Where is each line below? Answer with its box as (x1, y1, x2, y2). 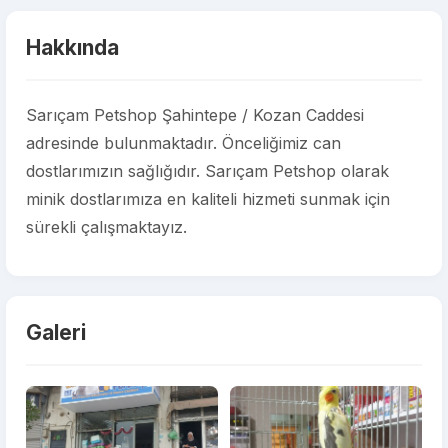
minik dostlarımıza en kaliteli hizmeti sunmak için (26, 189, 390, 209)
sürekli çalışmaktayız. (26, 217, 187, 237)
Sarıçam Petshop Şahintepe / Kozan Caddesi (26, 105, 364, 125)
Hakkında (26, 35, 119, 60)
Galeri (26, 320, 86, 345)
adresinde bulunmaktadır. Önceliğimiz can (26, 133, 341, 153)
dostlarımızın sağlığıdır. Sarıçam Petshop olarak (26, 161, 389, 181)
